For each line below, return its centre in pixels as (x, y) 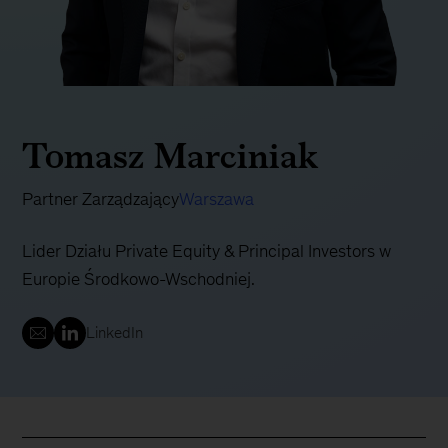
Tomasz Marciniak (170, 156)
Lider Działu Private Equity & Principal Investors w (207, 251)
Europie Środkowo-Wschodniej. (139, 279)
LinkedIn (115, 333)
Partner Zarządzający (101, 199)
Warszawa (217, 199)
